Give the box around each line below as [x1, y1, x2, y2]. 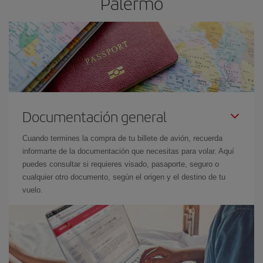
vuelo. [22, 186, 43, 194]
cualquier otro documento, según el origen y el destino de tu [22, 173, 225, 181]
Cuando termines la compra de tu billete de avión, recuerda [22, 134, 222, 143]
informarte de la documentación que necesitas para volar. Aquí [22, 147, 234, 156]
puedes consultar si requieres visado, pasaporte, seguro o [22, 160, 219, 168]
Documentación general [22, 106, 167, 126]
